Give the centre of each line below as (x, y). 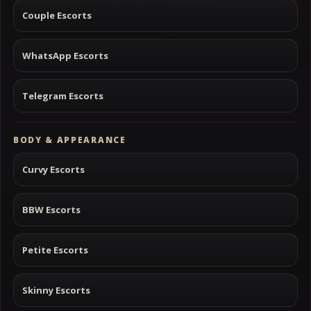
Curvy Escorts (53, 169)
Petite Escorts (55, 250)
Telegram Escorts (63, 95)
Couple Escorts (57, 15)
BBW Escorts (51, 209)
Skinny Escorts (56, 290)
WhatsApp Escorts (65, 55)
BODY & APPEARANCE (70, 140)
